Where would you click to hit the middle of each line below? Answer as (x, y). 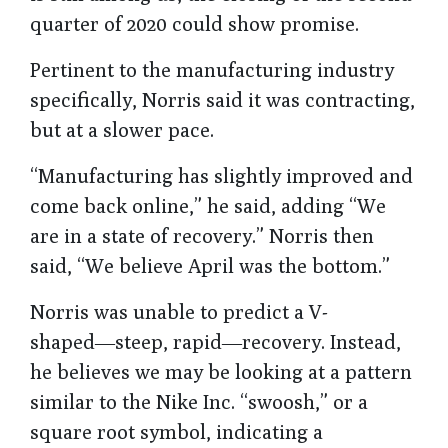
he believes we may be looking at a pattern (221, 371)
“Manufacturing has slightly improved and (221, 175)
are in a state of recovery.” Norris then (202, 235)
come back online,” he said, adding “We (208, 205)
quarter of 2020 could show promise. (194, 23)
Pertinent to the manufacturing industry (212, 69)
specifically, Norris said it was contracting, (222, 99)
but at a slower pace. (122, 129)
